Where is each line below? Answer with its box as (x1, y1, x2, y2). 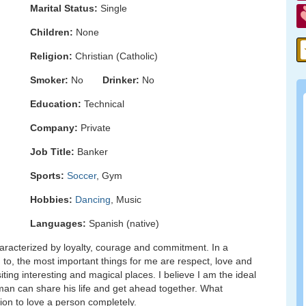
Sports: (30, 170, 64, 181)
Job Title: (30, 146, 74, 157)
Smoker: (30, 74, 68, 85)
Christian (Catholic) (72, 51, 158, 61)
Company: (30, 122, 78, 133)
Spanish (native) (86, 218, 159, 229)
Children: (30, 27, 73, 38)
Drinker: (102, 74, 139, 85)
